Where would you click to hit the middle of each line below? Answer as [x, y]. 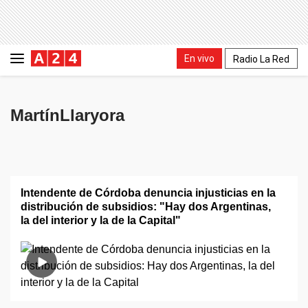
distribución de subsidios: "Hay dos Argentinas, [146, 207]
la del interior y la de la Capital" [101, 220]
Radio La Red [261, 59]
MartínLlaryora [67, 115]
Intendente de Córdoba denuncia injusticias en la [148, 193]
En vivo [199, 58]
